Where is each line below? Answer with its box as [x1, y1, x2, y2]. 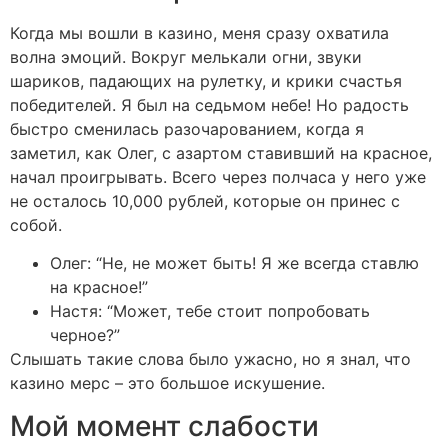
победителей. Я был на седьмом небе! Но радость [10, 94, 409, 115]
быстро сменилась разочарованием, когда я [10, 118, 364, 139]
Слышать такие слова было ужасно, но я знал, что [10, 349, 411, 370]
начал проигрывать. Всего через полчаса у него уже [10, 166, 426, 187]
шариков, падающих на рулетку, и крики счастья [10, 70, 402, 91]
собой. [10, 214, 62, 235]
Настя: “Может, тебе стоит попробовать [50, 301, 370, 322]
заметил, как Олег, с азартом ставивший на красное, [10, 142, 432, 163]
